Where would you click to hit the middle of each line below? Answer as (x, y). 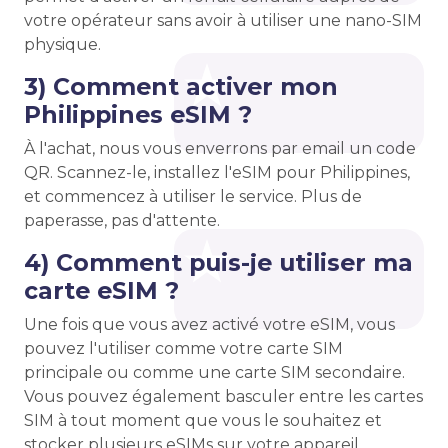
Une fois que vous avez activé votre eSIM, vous (209, 324)
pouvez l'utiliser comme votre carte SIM (183, 348)
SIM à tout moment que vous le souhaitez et (203, 420)
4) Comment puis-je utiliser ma (218, 262)
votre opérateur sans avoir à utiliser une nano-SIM (223, 20)
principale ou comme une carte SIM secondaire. (214, 372)
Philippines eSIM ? (138, 114)
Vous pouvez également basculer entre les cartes (223, 396)
